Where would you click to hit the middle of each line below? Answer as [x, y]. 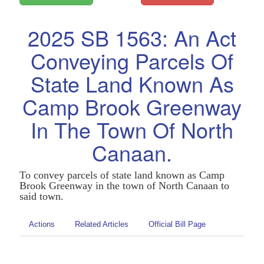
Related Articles [101, 224]
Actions [42, 224]
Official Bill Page [177, 224]
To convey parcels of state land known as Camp [122, 175]
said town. [41, 197]
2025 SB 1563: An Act [132, 38]
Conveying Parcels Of [132, 61]
